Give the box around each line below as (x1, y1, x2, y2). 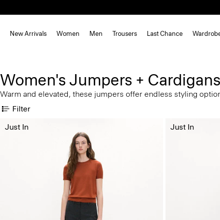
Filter (12, 104, 30, 113)
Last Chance (147, 30, 183, 37)
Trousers (112, 30, 137, 37)
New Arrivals (10, 30, 47, 37)
